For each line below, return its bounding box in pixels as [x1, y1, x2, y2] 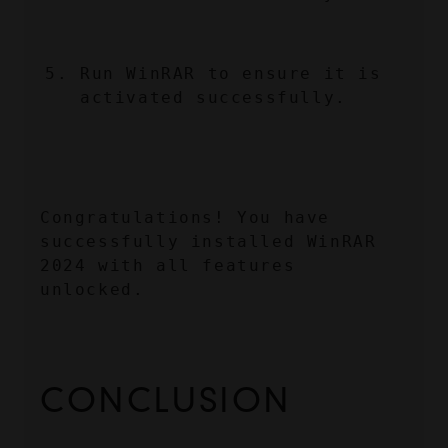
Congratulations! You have [40, 208, 331, 228]
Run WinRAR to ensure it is [80, 64, 382, 84]
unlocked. [40, 280, 145, 300]
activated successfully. [80, 88, 347, 108]
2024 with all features [40, 256, 296, 276]
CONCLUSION [40, 381, 291, 421]
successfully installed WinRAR [40, 232, 377, 252]
